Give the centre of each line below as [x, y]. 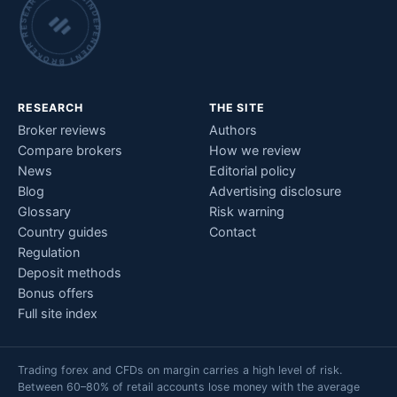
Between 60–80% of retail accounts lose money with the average [189, 387]
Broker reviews [62, 130]
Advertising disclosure [275, 191]
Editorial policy [253, 171]
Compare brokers [70, 150]
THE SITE [237, 108]
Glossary [44, 211]
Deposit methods [70, 272]
